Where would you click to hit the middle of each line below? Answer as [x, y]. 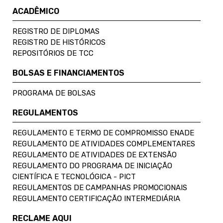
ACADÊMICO [36, 11]
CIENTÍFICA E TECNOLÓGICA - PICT [74, 176]
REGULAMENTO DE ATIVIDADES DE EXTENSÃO [95, 155]
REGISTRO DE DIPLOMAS [56, 31]
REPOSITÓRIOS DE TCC [53, 53]
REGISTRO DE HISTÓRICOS [59, 42]
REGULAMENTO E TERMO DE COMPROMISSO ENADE [103, 133]
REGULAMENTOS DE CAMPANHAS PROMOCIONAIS [100, 187]
